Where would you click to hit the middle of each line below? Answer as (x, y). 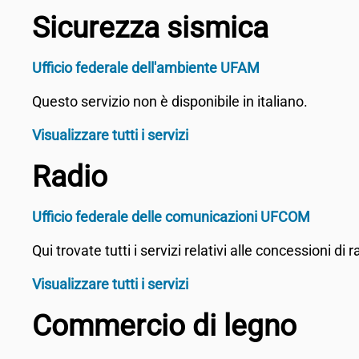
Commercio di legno (164, 326)
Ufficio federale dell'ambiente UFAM (146, 68)
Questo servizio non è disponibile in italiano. (170, 101)
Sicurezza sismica (150, 28)
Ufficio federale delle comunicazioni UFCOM (171, 217)
